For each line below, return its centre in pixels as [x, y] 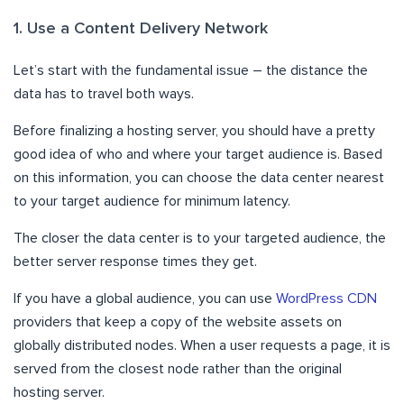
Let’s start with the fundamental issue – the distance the [191, 71]
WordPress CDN [326, 299]
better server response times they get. [135, 262]
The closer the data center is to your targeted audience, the [200, 239]
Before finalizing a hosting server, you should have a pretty [194, 131]
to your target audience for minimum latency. [152, 202]
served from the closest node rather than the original [178, 369]
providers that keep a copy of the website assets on [178, 322]
